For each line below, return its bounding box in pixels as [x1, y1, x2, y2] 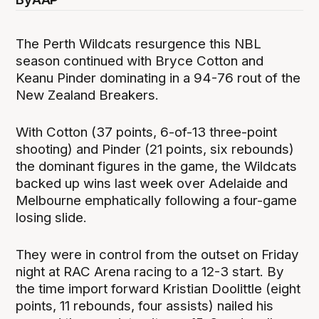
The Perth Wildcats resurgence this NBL [16, 35, 262, 52]
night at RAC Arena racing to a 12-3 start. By [16, 263, 285, 280]
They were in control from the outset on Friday [16, 246, 300, 263]
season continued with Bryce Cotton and [16, 52, 264, 69]
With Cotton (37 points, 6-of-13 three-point [16, 123, 278, 140]
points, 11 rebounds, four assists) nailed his [16, 297, 274, 314]
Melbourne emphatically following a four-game [16, 192, 298, 209]
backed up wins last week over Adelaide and [16, 174, 288, 192]
